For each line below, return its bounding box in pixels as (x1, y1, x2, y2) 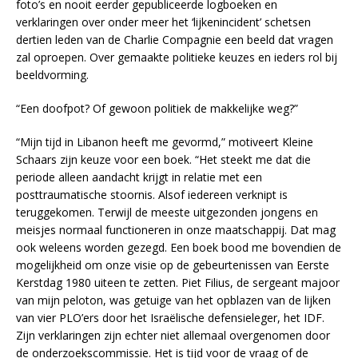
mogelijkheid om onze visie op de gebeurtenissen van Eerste (16, 257, 329, 273)
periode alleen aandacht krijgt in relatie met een (16, 169, 262, 185)
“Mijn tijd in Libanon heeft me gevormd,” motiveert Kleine (16, 134, 313, 150)
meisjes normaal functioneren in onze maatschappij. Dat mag (16, 222, 336, 238)
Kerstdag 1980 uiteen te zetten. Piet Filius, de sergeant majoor (16, 275, 340, 291)
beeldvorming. (16, 67, 89, 83)
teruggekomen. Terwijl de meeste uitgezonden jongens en (16, 205, 318, 221)
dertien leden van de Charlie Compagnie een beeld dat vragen (16, 32, 333, 48)
